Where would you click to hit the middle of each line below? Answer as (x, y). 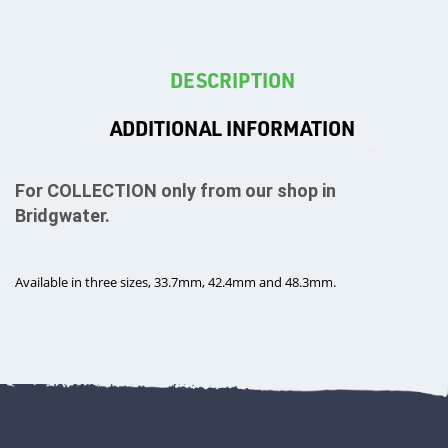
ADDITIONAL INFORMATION (232, 128)
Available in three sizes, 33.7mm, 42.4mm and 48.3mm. (177, 281)
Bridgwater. (62, 215)
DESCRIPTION (232, 80)
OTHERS (45, 349)
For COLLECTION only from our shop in (175, 190)
